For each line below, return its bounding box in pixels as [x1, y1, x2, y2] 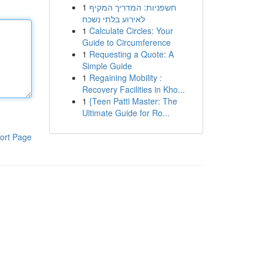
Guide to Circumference [82, 36, 171, 48]
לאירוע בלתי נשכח [82, 13, 145, 25]
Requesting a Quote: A [89, 48, 174, 60]
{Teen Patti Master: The [89, 95, 177, 107]
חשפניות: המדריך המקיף [89, 1, 176, 13]
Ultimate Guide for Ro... [82, 107, 170, 119]
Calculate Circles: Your [89, 25, 173, 36]
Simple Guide [82, 60, 132, 72]
